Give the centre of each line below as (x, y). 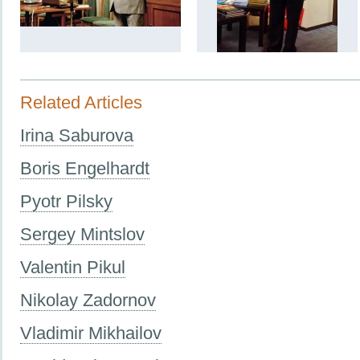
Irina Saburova (77, 135)
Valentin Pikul (73, 267)
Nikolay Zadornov (88, 300)
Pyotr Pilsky (66, 201)
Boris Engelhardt (85, 168)
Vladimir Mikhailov (91, 333)
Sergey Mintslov (82, 234)
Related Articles (81, 102)
